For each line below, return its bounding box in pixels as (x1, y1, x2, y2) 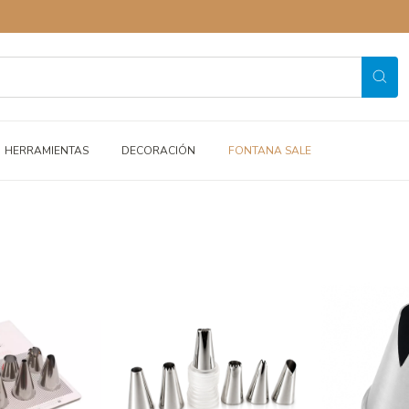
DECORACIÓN (121, 143, 195, 158)
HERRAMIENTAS (5, 143, 89, 158)
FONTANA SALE (228, 143, 311, 158)
